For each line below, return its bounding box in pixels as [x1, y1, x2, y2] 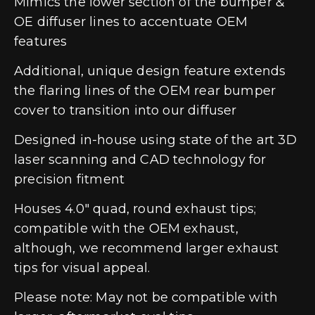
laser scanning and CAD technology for [14, 151, 266, 167]
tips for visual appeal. [14, 259, 150, 276]
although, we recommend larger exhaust [14, 240, 279, 256]
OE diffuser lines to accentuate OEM [14, 13, 248, 30]
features [14, 33, 67, 49]
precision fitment [14, 171, 129, 187]
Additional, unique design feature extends [14, 63, 286, 79]
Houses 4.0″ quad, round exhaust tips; [14, 200, 257, 217]
